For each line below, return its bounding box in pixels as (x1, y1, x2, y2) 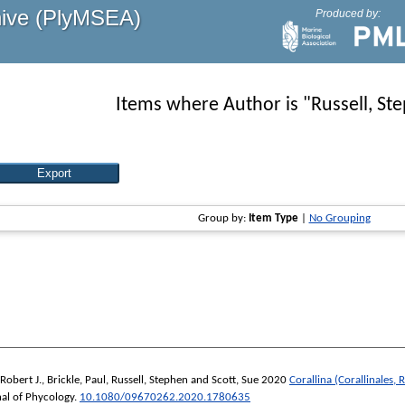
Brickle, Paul (47, 373, 106, 386)
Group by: (197, 212, 249, 225)
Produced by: (315, 7, 381, 20)
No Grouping (308, 212, 371, 225)
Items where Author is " (115, 95, 311, 116)
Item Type (248, 212, 298, 225)
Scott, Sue (212, 373, 259, 386)
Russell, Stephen (111, 373, 188, 386)
